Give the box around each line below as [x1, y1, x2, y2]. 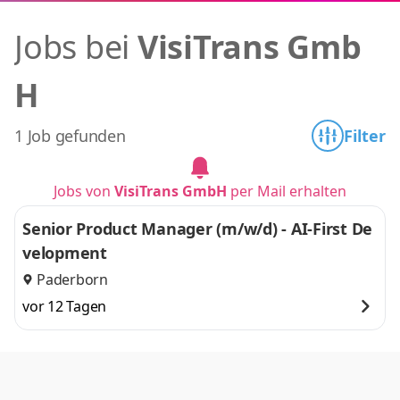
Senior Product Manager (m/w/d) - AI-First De [22, 218, 372, 239]
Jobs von [54, 181, 114, 201]
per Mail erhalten [227, 181, 346, 201]
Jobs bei [14, 25, 137, 69]
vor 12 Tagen [22, 296, 106, 316]
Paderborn [37, 270, 108, 289]
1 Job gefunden [14, 125, 126, 146]
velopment [22, 242, 107, 263]
